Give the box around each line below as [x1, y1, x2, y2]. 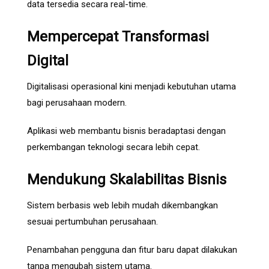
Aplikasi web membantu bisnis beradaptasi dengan [27, 125, 226, 137]
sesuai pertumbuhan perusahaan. [27, 216, 158, 228]
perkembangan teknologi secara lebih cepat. [27, 142, 200, 153]
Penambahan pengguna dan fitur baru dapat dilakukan [27, 244, 237, 256]
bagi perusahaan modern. [27, 97, 127, 109]
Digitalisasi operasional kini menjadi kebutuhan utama [27, 81, 236, 92]
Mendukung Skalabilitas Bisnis [27, 171, 226, 189]
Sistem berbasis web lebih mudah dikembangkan [27, 200, 218, 211]
